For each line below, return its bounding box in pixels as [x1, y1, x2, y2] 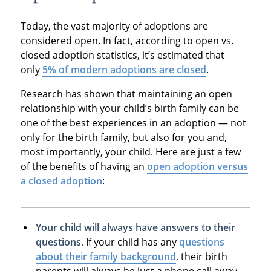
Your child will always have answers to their [35, 220, 235, 234]
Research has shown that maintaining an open [20, 87, 232, 100]
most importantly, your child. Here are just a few [20, 145, 241, 158]
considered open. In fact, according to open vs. [20, 33, 233, 47]
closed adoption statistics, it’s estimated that [20, 48, 224, 62]
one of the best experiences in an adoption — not [20, 116, 246, 129]
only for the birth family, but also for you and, [20, 130, 227, 144]
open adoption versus [146, 159, 248, 173]
